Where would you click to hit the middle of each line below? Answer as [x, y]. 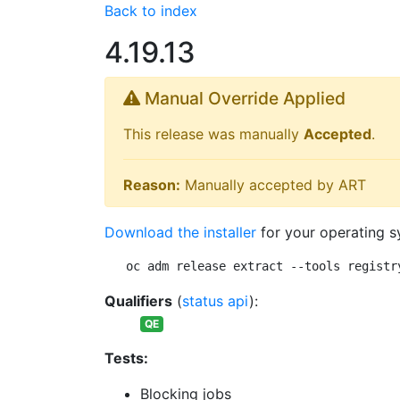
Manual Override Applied [243, 98]
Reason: [152, 185]
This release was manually [213, 134]
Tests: [126, 358]
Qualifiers [138, 301]
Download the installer [180, 232]
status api [216, 301]
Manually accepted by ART [273, 185]
